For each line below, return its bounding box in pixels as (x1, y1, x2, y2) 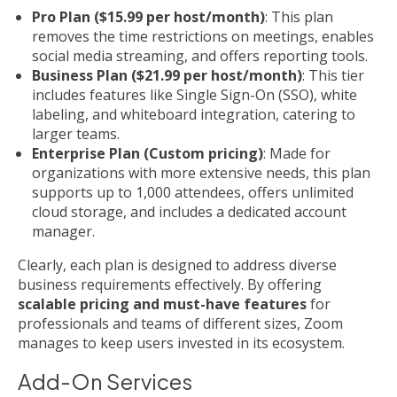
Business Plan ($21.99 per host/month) (32, 65, 302, 85)
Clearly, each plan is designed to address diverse (18, 254, 337, 275)
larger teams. (32, 123, 120, 144)
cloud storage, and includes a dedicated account (32, 201, 346, 222)
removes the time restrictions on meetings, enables (32, 26, 374, 46)
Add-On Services (18, 367, 192, 394)
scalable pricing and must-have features (18, 293, 307, 314)
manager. (32, 221, 95, 241)
